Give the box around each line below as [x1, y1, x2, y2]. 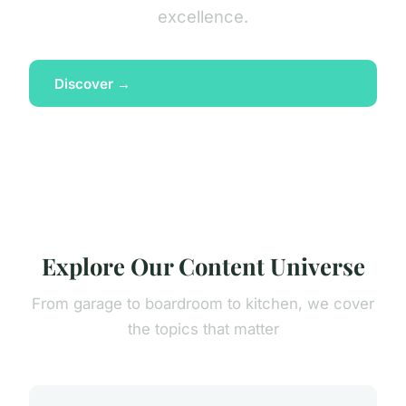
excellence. [158, 5, 248, 26]
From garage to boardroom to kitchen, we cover [32, 295, 374, 314]
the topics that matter [127, 320, 279, 339]
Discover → [54, 74, 130, 92]
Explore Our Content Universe [41, 250, 365, 282]
